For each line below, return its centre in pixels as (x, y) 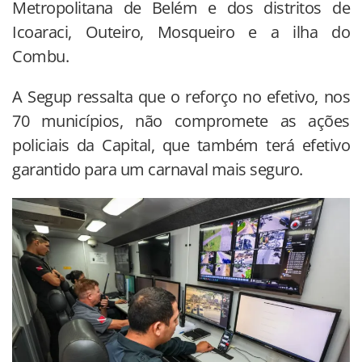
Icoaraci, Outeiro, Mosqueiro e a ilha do (181, 32)
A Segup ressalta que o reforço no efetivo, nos (181, 96)
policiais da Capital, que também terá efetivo (181, 145)
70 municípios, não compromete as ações (181, 120)
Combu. (42, 56)
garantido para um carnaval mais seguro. (158, 169)
